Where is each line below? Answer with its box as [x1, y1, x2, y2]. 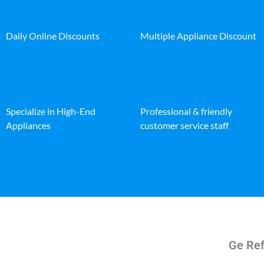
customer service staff [140, 119, 229, 131]
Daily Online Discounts [6, 29, 100, 41]
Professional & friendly [140, 105, 232, 117]
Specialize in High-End [6, 105, 95, 117]
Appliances [6, 119, 51, 131]
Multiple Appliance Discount [140, 29, 256, 41]
